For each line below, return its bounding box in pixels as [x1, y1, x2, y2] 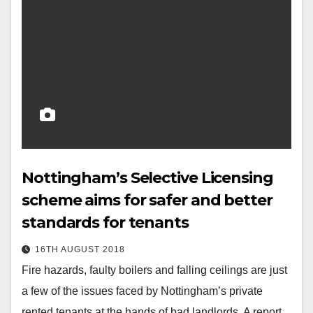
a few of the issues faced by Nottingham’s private [22, 285, 263, 297]
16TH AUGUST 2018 [35, 245, 125, 254]
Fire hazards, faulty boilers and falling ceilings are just [22, 264, 287, 276]
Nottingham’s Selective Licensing [22, 168, 273, 187]
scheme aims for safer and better [22, 191, 272, 210]
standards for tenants [22, 213, 189, 232]
